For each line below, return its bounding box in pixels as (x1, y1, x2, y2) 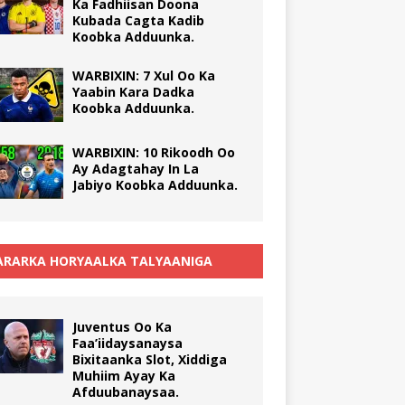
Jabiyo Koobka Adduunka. (71, 175, 238, 193)
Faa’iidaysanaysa (71, 334, 183, 352)
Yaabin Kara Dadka (71, 82, 194, 100)
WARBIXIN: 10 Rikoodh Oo (71, 143, 235, 161)
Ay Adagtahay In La (71, 159, 199, 177)
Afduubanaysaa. (71, 382, 179, 400)
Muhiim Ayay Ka (71, 366, 175, 384)
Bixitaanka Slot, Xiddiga (71, 350, 227, 368)
